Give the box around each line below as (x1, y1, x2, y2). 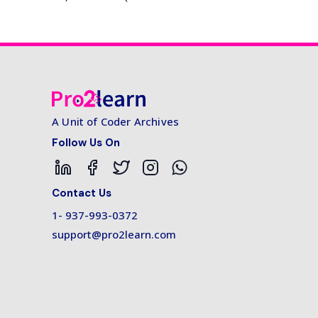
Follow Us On (52, 135, 120, 150)
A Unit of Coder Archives (52, 114, 180, 128)
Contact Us (52, 185, 111, 200)
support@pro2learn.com (52, 226, 176, 241)
